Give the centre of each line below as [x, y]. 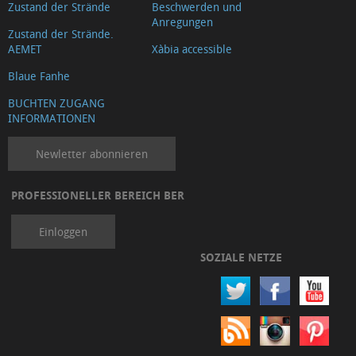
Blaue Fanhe [39, 75]
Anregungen [182, 21]
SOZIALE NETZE [241, 257]
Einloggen [63, 231]
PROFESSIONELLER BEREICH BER [98, 195]
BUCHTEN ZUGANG [56, 103]
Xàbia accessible [192, 48]
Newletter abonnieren [92, 153]
